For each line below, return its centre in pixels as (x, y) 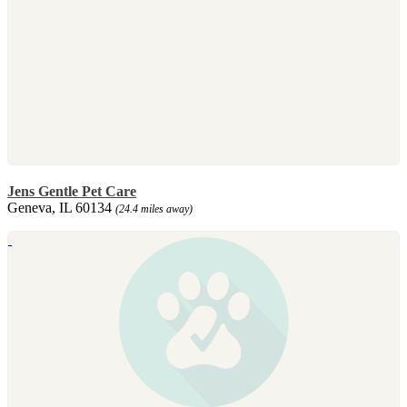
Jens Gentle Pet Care (72, 191)
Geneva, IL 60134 (61, 207)
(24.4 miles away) (154, 208)
